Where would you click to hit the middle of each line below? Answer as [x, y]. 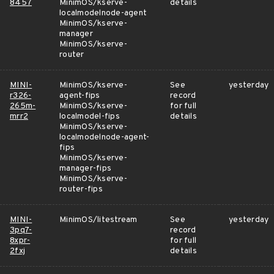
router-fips [81, 189]
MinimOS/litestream [98, 220]
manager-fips [85, 168]
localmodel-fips [90, 117]
